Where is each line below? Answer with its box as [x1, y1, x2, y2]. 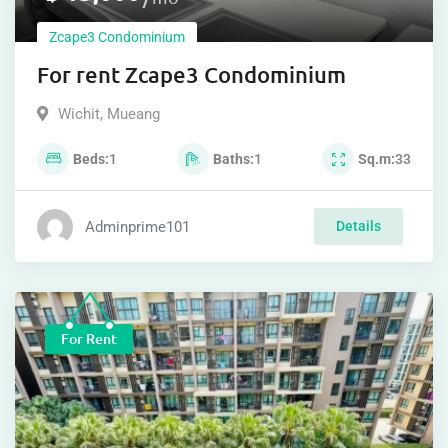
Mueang [107, 105, 160, 124]
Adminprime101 [85, 217, 190, 236]
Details [336, 218, 381, 235]
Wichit [58, 105, 100, 124]
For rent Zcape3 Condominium [37, 61, 351, 89]
